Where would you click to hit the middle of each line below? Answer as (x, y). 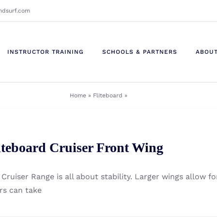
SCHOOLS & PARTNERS (140, 52)
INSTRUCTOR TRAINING (46, 52)
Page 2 (138, 95)
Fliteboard (108, 95)
